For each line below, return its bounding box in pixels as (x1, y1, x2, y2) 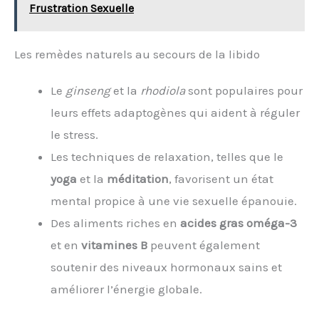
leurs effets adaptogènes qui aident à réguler (51, 105, 300, 120)
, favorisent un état (169, 172, 273, 187)
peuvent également (147, 238, 260, 253)
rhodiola (140, 83, 185, 98)
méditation (107, 172, 169, 187)
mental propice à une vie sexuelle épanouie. (51, 194, 297, 209)
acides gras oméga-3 (180, 216, 297, 231)
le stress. (51, 127, 98, 142)
